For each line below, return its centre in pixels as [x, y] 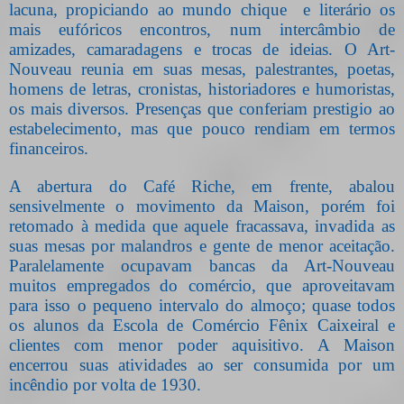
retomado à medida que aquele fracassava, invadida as [202, 226]
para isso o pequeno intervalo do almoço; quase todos [202, 306]
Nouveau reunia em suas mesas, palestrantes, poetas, [202, 69]
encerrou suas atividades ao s [120, 365]
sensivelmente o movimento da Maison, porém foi [202, 207]
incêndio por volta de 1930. [105, 385]
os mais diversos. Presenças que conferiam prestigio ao [202, 109]
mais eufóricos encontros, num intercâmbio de [202, 30]
